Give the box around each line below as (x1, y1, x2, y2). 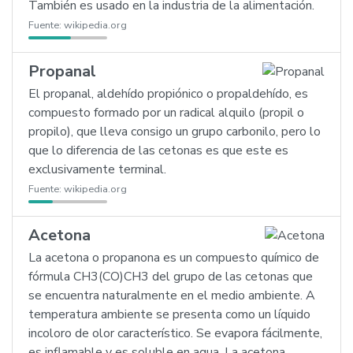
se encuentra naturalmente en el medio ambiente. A (28, 287, 315, 304)
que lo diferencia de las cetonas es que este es (28, 142, 288, 159)
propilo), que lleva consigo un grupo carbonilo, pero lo (28, 123, 321, 140)
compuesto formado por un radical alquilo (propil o (28, 104, 304, 121)
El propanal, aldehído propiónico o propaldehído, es (28, 85, 308, 102)
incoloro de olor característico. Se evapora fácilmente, (28, 325, 322, 342)
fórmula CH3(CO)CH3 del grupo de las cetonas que (28, 268, 313, 285)
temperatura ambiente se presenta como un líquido (28, 306, 310, 323)
